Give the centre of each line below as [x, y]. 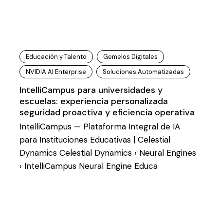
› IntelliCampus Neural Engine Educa [89, 166]
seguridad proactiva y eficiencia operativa [107, 112]
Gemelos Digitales [130, 57]
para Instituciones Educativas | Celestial [95, 140]
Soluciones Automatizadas [143, 72]
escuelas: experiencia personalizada [94, 101]
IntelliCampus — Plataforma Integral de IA [100, 127]
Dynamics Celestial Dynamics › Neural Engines [108, 153]
